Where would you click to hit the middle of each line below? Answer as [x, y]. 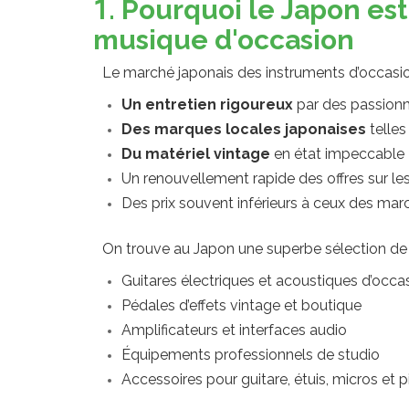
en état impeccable [337, 154]
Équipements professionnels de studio [251, 355]
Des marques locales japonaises [244, 129]
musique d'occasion [224, 40]
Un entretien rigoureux [207, 105]
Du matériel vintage [196, 154]
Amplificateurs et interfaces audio [234, 330]
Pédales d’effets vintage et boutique [241, 305]
